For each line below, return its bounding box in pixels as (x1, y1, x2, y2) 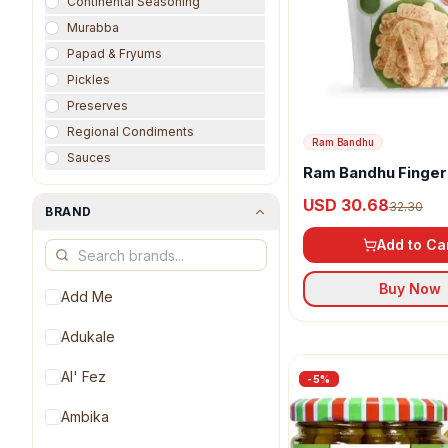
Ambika (61, 408, 109, 425)
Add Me (61, 288, 113, 305)
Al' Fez (61, 368, 106, 385)
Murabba (67, 20, 119, 35)
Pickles (67, 72, 110, 87)
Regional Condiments (67, 124, 194, 139)
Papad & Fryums (67, 46, 162, 61)
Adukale (61, 328, 115, 345)
